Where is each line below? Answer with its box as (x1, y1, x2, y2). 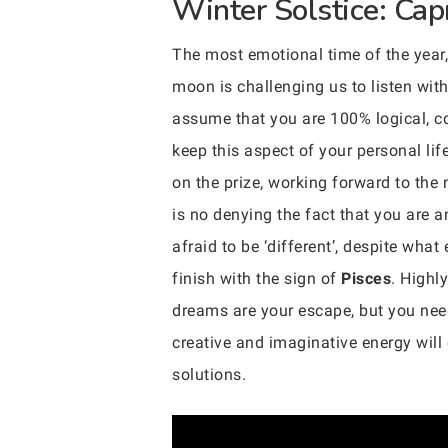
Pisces (341, 269, 391, 288)
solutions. (172, 365, 246, 384)
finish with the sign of (172, 269, 341, 288)
